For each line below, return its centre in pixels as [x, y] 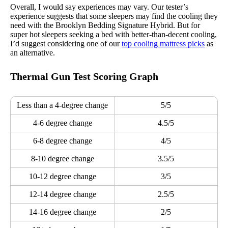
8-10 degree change [62, 159]
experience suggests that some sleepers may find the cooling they [114, 16]
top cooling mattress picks [163, 43]
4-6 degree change [62, 123]
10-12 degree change [62, 177]
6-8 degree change [62, 141]
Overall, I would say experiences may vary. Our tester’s [99, 7]
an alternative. [33, 52]
